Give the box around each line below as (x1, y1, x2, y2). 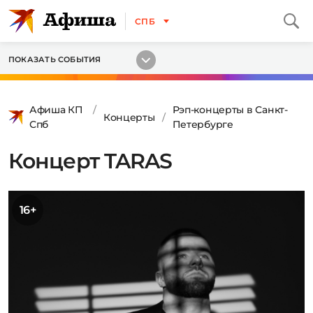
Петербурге (172, 118, 233, 131)
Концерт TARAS (8, 148, 173, 174)
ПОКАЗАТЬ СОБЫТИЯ (8, 54, 101, 64)
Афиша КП (29, 103, 83, 116)
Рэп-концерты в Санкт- (172, 103, 288, 116)
